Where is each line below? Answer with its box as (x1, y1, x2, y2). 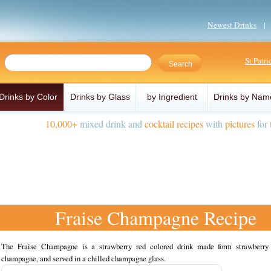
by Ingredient (147, 92, 197, 102)
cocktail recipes (145, 117, 203, 130)
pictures (225, 117, 255, 130)
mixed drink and (77, 117, 145, 130)
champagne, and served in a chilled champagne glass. (1, 253, 166, 264)
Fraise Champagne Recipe (54, 204, 256, 230)
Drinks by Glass (70, 92, 130, 102)
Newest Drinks (207, 19, 256, 30)
